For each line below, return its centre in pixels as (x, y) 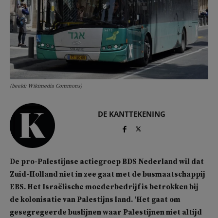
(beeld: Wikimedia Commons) (46, 86)
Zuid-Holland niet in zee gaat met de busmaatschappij (108, 175)
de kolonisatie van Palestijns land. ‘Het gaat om (95, 200)
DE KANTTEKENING (131, 114)
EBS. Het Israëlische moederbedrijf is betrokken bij (104, 187)
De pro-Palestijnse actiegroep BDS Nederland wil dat (107, 162)
